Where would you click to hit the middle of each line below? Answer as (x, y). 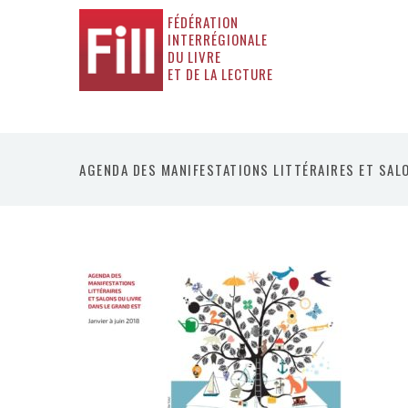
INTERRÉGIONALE (218, 39)
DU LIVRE (195, 56)
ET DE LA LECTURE (221, 74)
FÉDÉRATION (204, 22)
